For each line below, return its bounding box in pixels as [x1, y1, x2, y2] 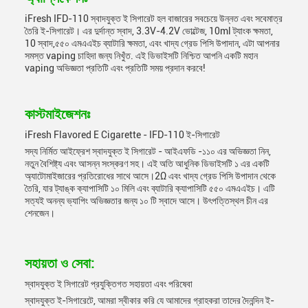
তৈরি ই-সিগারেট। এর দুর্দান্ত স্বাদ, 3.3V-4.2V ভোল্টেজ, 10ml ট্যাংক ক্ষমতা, [25, 25, 273, 36]
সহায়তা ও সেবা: [25, 255, 94, 272]
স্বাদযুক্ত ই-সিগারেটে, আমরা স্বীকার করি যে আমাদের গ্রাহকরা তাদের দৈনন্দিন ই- [25, 295, 274, 306]
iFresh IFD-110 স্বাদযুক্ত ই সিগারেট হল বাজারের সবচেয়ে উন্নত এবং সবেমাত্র [25, 13, 283, 24]
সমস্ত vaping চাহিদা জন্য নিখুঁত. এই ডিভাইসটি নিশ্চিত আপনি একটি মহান [25, 50, 258, 61]
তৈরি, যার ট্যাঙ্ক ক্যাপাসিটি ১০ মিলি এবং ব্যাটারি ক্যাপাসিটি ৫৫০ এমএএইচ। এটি [25, 183, 275, 194]
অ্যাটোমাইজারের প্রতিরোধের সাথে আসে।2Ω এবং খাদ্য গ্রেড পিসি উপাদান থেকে [25, 170, 276, 181]
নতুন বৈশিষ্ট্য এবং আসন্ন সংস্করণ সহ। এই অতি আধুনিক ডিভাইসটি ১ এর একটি [25, 158, 269, 169]
